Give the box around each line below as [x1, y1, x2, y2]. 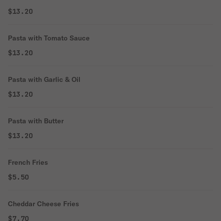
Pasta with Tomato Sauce [8, 34, 90, 42]
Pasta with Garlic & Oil [8, 75, 80, 84]
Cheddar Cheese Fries [8, 199, 79, 208]
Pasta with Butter [8, 116, 64, 125]
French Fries [8, 158, 48, 167]
